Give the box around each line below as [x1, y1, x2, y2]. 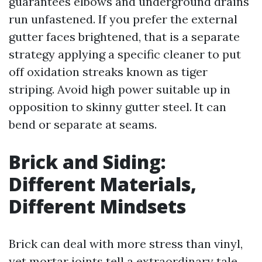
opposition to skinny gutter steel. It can [9, 99, 226, 114]
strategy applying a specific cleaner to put [9, 47, 241, 61]
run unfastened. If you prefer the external [9, 12, 237, 26]
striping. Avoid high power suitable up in [9, 82, 230, 96]
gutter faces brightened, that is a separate [9, 29, 240, 44]
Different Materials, [9, 171, 196, 196]
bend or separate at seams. [9, 117, 157, 132]
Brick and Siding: [9, 149, 166, 174]
